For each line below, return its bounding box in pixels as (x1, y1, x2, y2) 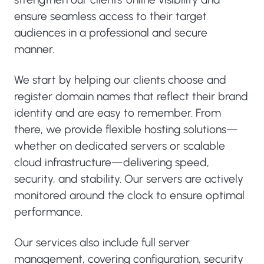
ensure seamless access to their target (14, 9, 207, 23)
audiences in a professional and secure (14, 26, 207, 39)
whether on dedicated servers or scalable (14, 139, 225, 153)
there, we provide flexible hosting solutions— (14, 123, 238, 136)
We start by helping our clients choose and (14, 73, 226, 87)
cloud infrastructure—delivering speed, (14, 156, 209, 169)
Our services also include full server (14, 236, 190, 249)
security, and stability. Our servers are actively (14, 172, 243, 186)
